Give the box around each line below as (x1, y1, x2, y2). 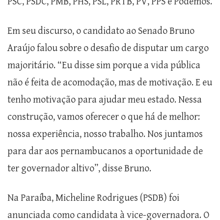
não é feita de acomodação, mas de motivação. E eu (7, 77, 212, 89)
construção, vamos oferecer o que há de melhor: (7, 111, 200, 123)
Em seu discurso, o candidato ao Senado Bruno (7, 26, 194, 37)
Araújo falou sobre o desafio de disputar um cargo (7, 43, 209, 55)
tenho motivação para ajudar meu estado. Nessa (7, 94, 202, 106)
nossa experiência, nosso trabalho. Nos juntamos (7, 129, 203, 140)
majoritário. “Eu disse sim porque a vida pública (7, 60, 200, 72)
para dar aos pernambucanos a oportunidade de (7, 146, 203, 158)
